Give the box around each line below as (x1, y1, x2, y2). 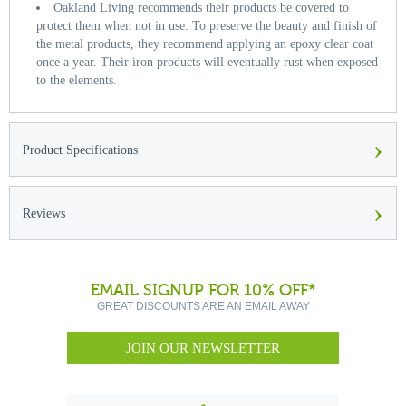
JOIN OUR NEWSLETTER (126, 340, 280, 355)
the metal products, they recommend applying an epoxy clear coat (36, 37, 373, 52)
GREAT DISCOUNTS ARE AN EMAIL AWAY (96, 300, 310, 314)
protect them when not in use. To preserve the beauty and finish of (36, 19, 377, 34)
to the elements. (36, 73, 117, 88)
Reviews (23, 207, 65, 221)
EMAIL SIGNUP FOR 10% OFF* (90, 281, 316, 301)
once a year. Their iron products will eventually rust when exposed (36, 55, 378, 70)
